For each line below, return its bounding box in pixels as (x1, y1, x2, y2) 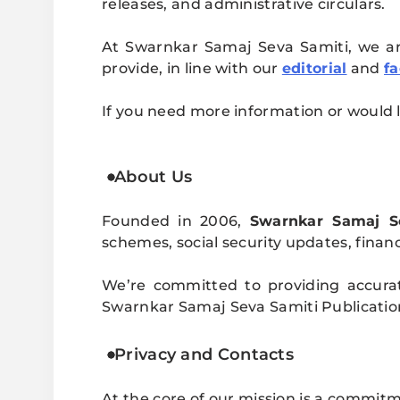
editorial (281, 60, 347, 78)
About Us (114, 167, 193, 187)
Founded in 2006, (102, 212, 250, 230)
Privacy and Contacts (114, 345, 294, 365)
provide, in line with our (102, 60, 282, 78)
